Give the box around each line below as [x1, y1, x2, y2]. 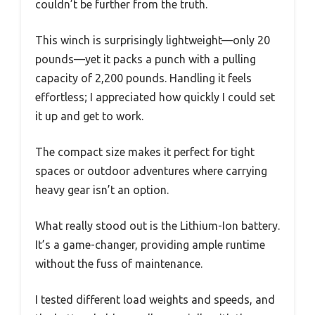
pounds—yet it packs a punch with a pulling [35, 53, 256, 66]
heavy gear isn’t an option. [35, 184, 169, 197]
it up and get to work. [35, 110, 143, 123]
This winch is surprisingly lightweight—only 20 [35, 34, 270, 47]
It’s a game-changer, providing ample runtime [35, 238, 265, 252]
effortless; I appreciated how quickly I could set [35, 91, 275, 104]
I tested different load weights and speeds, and [35, 293, 275, 307]
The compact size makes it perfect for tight [35, 146, 255, 159]
